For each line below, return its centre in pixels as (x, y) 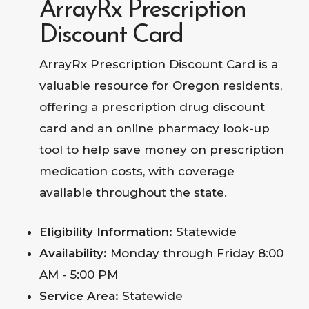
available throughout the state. (133, 192)
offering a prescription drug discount (152, 107)
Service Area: (80, 296)
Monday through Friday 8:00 (197, 253)
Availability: (74, 253)
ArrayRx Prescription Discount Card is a (158, 64)
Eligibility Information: (107, 231)
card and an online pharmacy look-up (154, 128)
